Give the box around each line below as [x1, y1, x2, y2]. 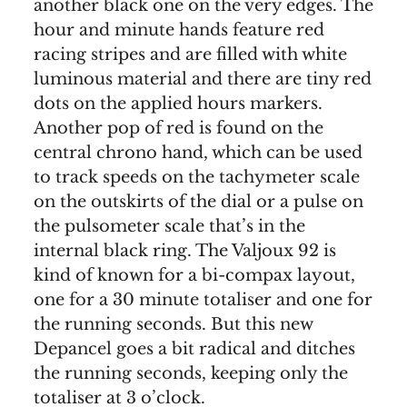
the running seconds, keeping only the [34, 363, 348, 384]
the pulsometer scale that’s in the [34, 216, 305, 237]
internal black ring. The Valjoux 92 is [34, 241, 336, 262]
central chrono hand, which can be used [34, 143, 362, 164]
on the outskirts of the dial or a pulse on [34, 192, 363, 213]
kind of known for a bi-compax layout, [34, 265, 355, 286]
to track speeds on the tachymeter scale [34, 167, 360, 188]
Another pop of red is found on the [34, 118, 323, 139]
